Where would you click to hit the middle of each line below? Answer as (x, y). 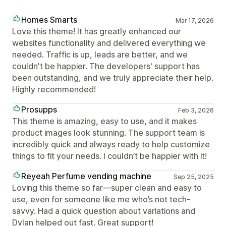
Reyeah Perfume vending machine (86, 176)
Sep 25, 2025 (193, 177)
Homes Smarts (49, 20)
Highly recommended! (54, 89)
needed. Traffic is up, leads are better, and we (100, 54)
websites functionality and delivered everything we (109, 43)
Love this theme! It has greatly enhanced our (97, 31)
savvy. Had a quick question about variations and (104, 211)
